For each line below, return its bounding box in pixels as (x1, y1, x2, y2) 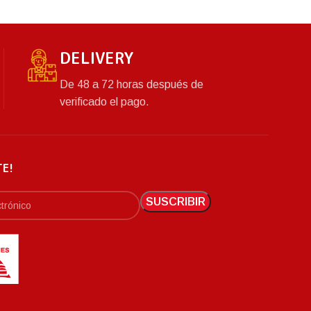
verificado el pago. (59, 95, 149, 108)
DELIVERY (59, 47, 133, 69)
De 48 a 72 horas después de (59, 78, 203, 90)
